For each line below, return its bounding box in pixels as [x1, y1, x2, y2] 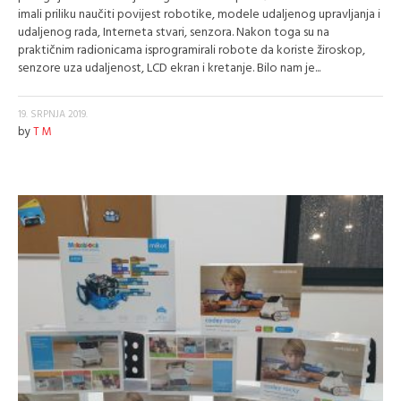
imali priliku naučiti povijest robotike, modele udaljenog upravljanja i [18, 4, 380, 25]
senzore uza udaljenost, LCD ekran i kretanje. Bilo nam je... [18, 58, 320, 79]
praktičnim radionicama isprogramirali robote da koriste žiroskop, [18, 40, 365, 61]
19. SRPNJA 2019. [18, 107, 88, 123]
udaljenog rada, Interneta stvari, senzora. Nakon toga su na [18, 22, 329, 43]
